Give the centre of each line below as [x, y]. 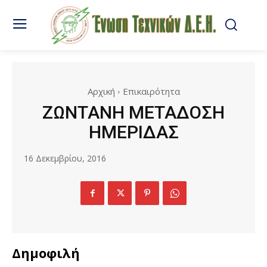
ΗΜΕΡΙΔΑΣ [133, 132]
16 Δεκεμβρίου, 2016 [65, 158]
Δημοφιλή [46, 253]
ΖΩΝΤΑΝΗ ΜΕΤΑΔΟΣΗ [133, 113]
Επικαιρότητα [151, 91]
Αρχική [101, 91]
